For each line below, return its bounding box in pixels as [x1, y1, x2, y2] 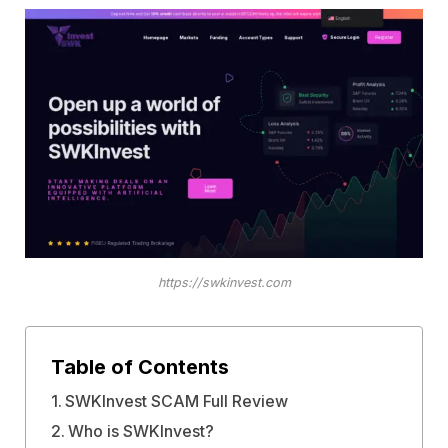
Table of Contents [50, 354, 229, 379]
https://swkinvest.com [157, 275, 291, 291]
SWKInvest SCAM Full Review [64, 392, 288, 411]
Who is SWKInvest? [67, 421, 214, 441]
